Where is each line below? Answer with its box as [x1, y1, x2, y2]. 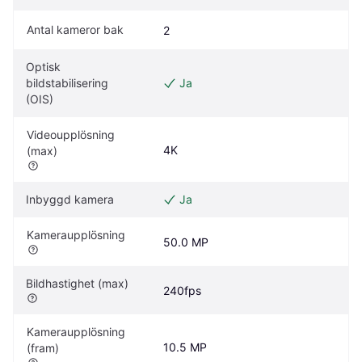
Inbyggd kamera [26, 192, 114, 206]
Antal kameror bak [27, 22, 124, 36]
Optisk [26, 59, 61, 74]
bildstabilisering [26, 75, 108, 90]
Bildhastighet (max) [26, 276, 128, 290]
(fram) [27, 340, 59, 355]
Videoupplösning [27, 127, 115, 141]
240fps [163, 283, 201, 297]
